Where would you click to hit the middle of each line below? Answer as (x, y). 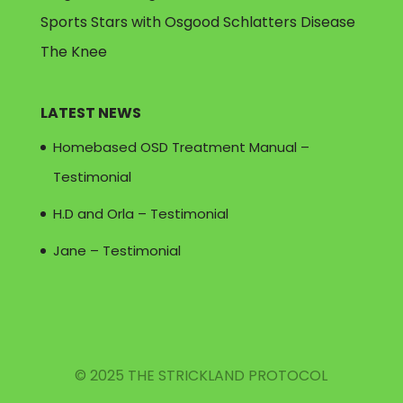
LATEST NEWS (90, 113)
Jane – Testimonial (116, 251)
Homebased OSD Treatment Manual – (181, 148)
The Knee (73, 52)
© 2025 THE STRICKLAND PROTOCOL (201, 375)
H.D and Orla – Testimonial (140, 214)
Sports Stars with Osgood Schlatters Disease (197, 22)
